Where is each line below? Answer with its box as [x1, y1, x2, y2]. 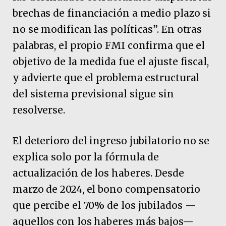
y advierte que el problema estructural [13, 71, 200, 84]
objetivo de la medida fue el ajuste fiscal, [13, 55, 209, 68]
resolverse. [13, 103, 65, 116]
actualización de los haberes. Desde [13, 166, 184, 179]
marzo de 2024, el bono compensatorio [13, 183, 200, 195]
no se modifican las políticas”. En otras [13, 23, 202, 35]
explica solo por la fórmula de [13, 150, 159, 163]
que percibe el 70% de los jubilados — [13, 199, 196, 211]
